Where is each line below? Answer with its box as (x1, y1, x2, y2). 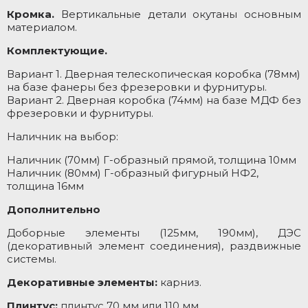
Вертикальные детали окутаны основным (54, 8, 301, 21)
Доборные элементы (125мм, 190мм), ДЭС (7, 226, 301, 239)
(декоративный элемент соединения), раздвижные (7, 239, 301, 252)
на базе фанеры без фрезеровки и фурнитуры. (7, 80, 267, 93)
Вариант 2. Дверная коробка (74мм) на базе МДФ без (7, 93, 301, 107)
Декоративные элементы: (7, 276, 157, 289)
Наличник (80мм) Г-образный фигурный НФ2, (7, 166, 258, 179)
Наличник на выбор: (7, 130, 118, 143)
